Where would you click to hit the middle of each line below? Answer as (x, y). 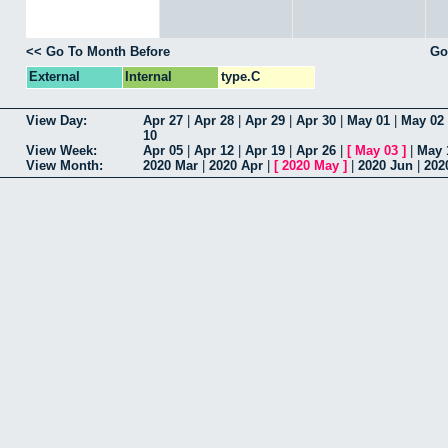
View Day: (56, 120)
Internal (148, 76)
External (54, 76)
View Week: (61, 150)
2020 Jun (385, 165)
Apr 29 (265, 120)
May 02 (422, 120)
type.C (240, 76)
